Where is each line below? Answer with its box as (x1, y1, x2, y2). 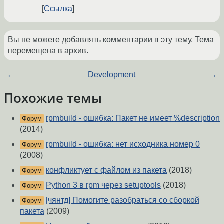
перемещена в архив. (8, 46, 88, 55)
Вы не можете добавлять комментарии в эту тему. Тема (8, 35, 214, 44)
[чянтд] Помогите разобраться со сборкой (46, 196, 199, 205)
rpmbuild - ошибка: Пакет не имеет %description (46, 114, 220, 123)
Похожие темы (4, 89, 102, 107)
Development (88, 70, 136, 79)
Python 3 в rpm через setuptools (46, 181, 161, 190)
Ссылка (44, 4, 72, 13)
